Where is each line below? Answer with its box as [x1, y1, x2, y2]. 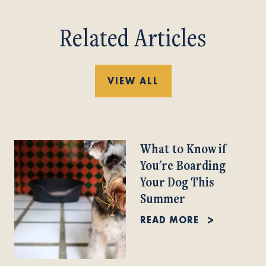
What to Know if [140, 140, 226, 157]
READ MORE [140, 214, 199, 226]
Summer [140, 189, 185, 207]
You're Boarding [140, 156, 226, 173]
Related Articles [59, 20, 207, 53]
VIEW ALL [107, 75, 159, 87]
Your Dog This [140, 173, 214, 190]
